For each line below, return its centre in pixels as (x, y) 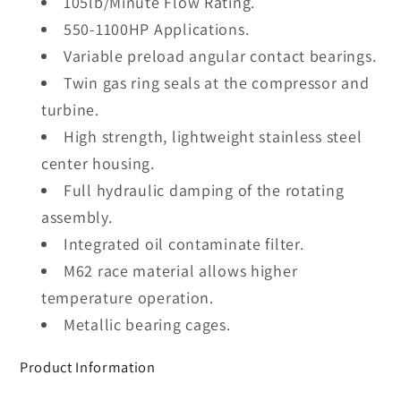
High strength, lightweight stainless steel (213, 136)
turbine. (70, 109)
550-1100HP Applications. (157, 29)
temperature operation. (128, 297)
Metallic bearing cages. (147, 324)
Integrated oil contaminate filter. (184, 243)
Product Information (88, 367)
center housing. (98, 163)
